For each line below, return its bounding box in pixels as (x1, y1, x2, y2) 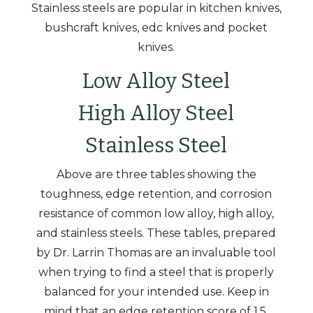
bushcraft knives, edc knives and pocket (45, 21, 268, 34)
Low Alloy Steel (82, 68, 231, 94)
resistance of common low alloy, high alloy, (38, 207, 275, 220)
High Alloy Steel (78, 101, 235, 126)
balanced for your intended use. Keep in (43, 285, 269, 298)
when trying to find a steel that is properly (38, 265, 275, 279)
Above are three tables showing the (56, 168, 256, 181)
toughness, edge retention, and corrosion (41, 187, 272, 201)
